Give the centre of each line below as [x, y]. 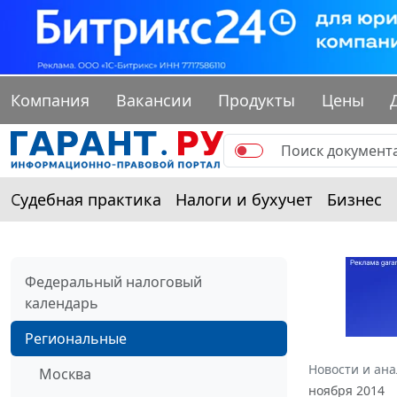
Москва [65, 374]
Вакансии [154, 101]
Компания [50, 101]
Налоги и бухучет [244, 200]
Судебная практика [86, 200]
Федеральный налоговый [113, 282]
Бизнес [354, 200]
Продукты [257, 101]
